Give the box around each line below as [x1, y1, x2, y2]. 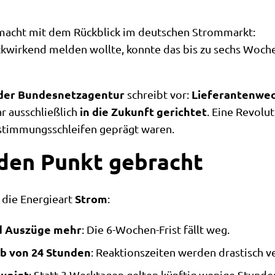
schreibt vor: [125, 88, 192, 101]
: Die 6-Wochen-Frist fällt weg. [82, 223, 230, 236]
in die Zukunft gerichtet [80, 104, 207, 118]
